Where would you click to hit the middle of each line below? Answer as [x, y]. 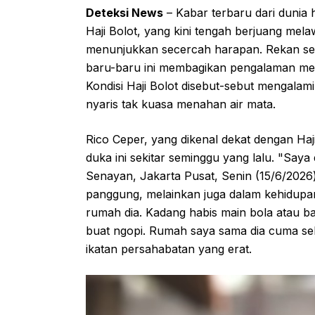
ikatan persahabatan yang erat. [169, 249]
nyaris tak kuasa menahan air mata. [181, 104]
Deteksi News [124, 13]
